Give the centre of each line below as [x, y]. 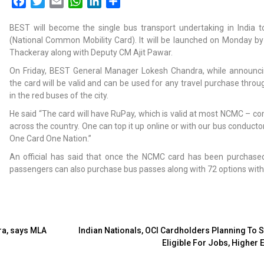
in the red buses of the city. [59, 95]
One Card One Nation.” [50, 138]
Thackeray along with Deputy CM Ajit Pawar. [91, 52]
